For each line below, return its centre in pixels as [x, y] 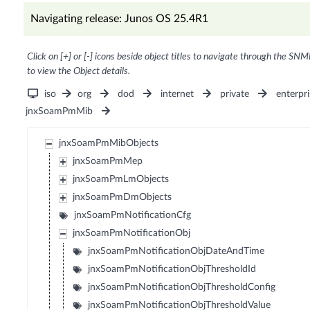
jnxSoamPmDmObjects [122, 198]
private [235, 94]
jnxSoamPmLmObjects [121, 180]
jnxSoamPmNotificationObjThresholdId [172, 270]
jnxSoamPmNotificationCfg [133, 216]
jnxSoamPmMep [108, 162]
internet [177, 94]
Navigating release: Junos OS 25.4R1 [119, 19]
